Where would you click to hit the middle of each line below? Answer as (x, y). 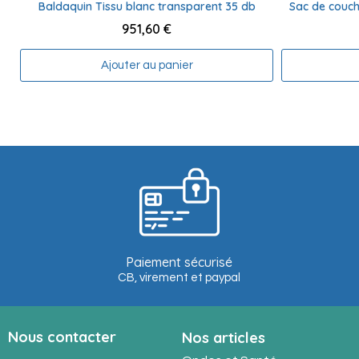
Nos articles (223, 338)
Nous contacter (62, 337)
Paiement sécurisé (179, 262)
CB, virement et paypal (179, 278)
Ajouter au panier (147, 66)
